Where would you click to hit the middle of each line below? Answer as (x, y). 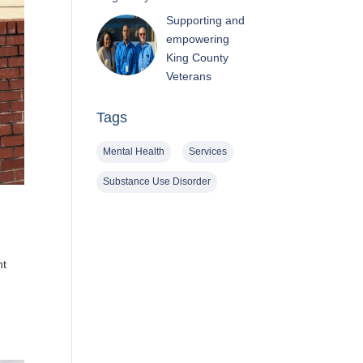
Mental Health (134, 151)
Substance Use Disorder (157, 181)
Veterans (188, 76)
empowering (197, 38)
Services (208, 151)
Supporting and (205, 20)
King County (197, 57)
